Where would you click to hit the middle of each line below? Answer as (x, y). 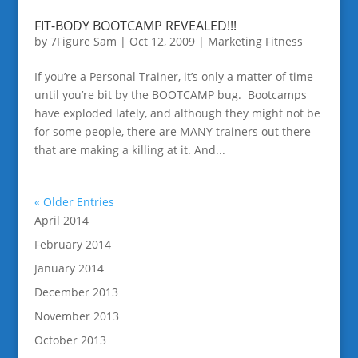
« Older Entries (74, 202)
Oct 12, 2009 (162, 42)
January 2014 (69, 268)
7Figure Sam (83, 42)
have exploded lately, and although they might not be (177, 113)
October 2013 (70, 340)
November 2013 (76, 316)
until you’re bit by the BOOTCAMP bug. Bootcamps (170, 95)
